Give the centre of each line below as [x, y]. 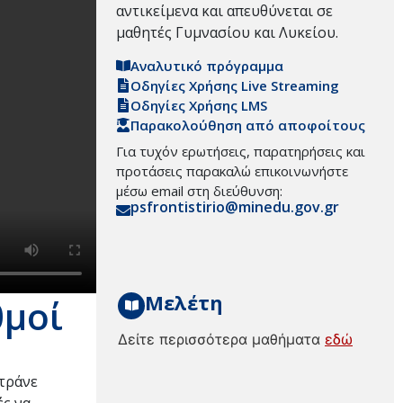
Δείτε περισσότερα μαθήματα [221, 339]
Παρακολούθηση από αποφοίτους [248, 125]
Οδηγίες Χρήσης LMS [199, 106]
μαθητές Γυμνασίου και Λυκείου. [227, 32]
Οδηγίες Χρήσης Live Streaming [235, 86]
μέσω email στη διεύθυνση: [199, 191]
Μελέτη [184, 302]
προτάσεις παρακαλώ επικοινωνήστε [232, 171]
